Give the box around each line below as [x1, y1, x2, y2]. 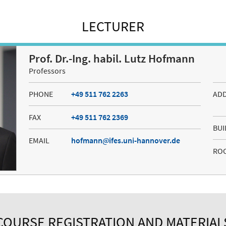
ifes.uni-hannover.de [108, 135, 180, 146]
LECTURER [82, 17, 144, 36]
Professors [28, 66, 66, 76]
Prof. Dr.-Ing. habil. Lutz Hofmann [28, 51, 195, 66]
